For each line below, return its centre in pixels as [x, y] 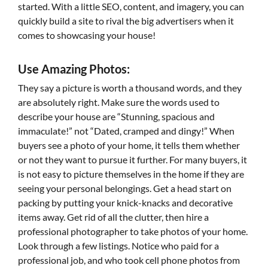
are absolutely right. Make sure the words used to [119, 102]
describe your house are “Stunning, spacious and [116, 116]
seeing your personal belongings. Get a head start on [125, 188]
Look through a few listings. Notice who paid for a [118, 246]
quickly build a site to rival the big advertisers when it [126, 21]
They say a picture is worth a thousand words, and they [130, 88]
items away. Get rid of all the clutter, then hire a [113, 217]
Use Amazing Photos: [74, 69]
